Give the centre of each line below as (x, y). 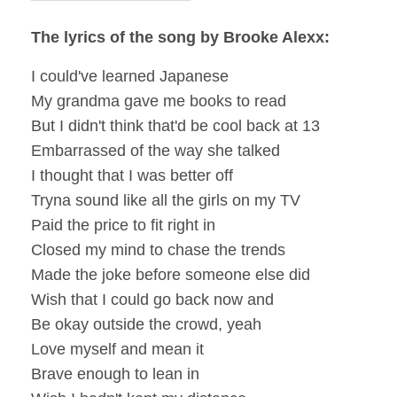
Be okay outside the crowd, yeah (146, 325)
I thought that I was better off (132, 176)
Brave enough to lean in (115, 374)
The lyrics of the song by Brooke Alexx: (180, 38)
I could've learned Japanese (130, 77)
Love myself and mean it (117, 350)
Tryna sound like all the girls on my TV (166, 201)
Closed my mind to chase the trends (158, 250)
